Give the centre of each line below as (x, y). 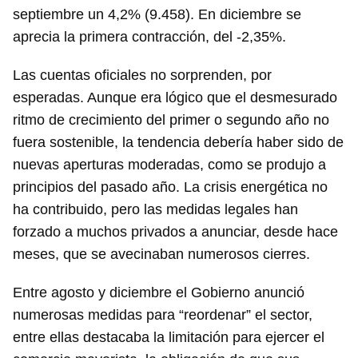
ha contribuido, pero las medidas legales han (155, 210)
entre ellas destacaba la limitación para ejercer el (169, 338)
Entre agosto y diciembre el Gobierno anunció (159, 293)
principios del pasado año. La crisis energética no (170, 187)
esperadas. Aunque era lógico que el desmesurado (175, 98)
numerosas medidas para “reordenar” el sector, (163, 315)
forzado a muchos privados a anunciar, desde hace (175, 232)
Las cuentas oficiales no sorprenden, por (142, 76)
